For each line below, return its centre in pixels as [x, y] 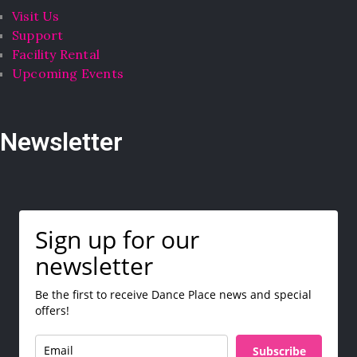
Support [38, 35]
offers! [52, 311]
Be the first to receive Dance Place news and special [173, 295]
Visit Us [36, 16]
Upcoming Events [68, 73]
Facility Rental [56, 54]
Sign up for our [117, 240]
